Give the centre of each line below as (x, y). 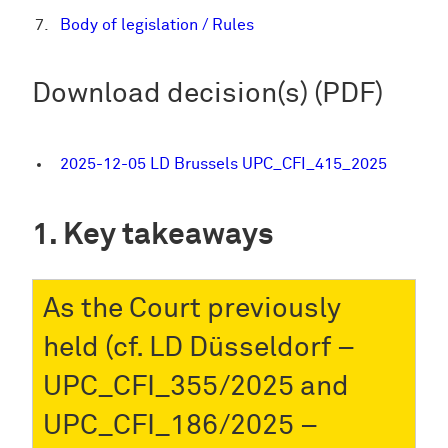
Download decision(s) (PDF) (207, 94)
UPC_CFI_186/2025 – (180, 425)
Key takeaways (168, 235)
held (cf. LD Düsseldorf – (199, 347)
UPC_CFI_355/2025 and (196, 386)
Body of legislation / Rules (157, 25)
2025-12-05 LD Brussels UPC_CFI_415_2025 (223, 164)
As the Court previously (192, 308)
